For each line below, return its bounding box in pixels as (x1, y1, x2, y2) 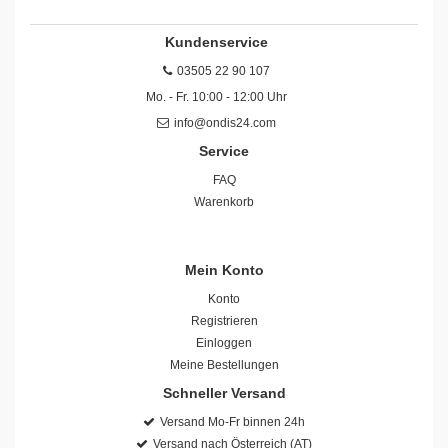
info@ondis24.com (174, 115, 276, 130)
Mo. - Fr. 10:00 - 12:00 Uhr (146, 89, 287, 104)
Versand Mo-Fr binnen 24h (160, 414, 305, 429)
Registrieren (190, 313, 258, 328)
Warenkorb (194, 194, 254, 209)
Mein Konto (184, 261, 264, 278)
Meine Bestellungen (169, 357, 279, 372)
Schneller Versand (162, 384, 286, 401)
